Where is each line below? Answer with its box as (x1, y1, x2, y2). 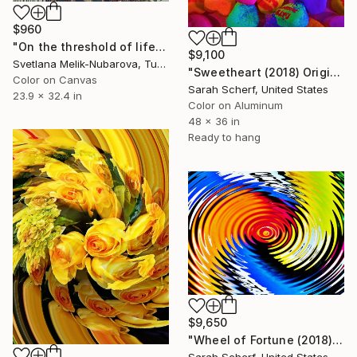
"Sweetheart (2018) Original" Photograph (329, 65, 340, 79)
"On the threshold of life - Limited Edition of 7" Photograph (155, 40, 167, 54)
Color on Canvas (13, 73, 97, 87)
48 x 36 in (188, 114, 240, 127)
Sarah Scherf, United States (188, 82, 328, 96)
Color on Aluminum (188, 98, 283, 112)
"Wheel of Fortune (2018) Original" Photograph (331, 333, 343, 347)
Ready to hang (188, 130, 261, 143)
